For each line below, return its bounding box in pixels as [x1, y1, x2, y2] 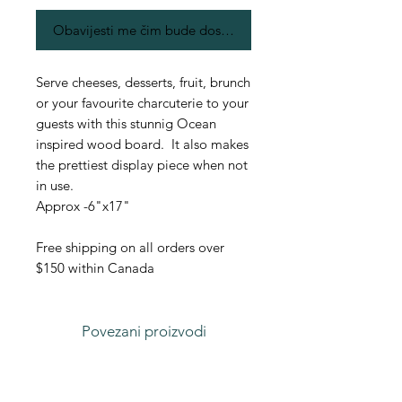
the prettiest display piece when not [36, 156, 248, 174]
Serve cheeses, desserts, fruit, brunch [36, 74, 250, 92]
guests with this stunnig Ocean [36, 115, 216, 133]
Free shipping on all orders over [36, 239, 224, 257]
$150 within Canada [36, 259, 154, 277]
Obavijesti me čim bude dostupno [53, 22, 256, 39]
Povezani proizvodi [81, 322, 206, 341]
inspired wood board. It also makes [36, 135, 249, 153]
